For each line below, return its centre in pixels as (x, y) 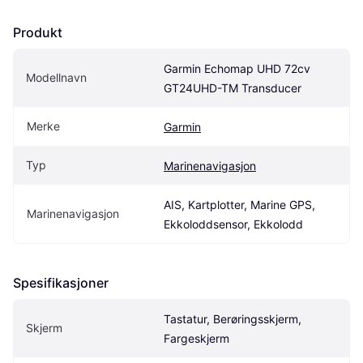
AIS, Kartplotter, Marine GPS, (239, 205)
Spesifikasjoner (61, 283)
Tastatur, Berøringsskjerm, (233, 319)
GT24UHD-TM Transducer (233, 88)
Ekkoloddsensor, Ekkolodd (233, 224)
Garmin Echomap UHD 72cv (237, 69)
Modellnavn (56, 78)
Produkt (38, 33)
